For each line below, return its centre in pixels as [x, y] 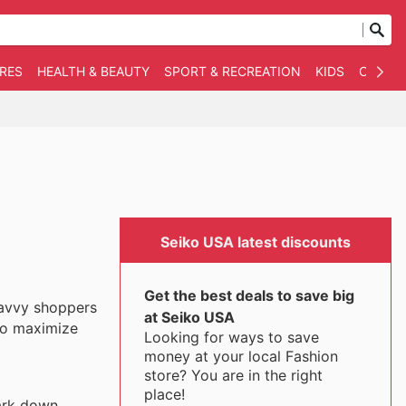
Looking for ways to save [231, 337]
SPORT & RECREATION [232, 71]
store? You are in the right [233, 375]
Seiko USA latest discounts [256, 242]
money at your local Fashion [241, 356]
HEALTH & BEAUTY [93, 71]
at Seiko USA [189, 317]
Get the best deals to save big [249, 295]
